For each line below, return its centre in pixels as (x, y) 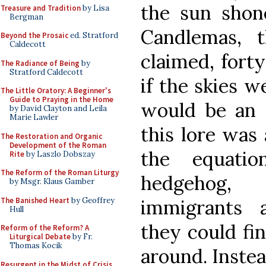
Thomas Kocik (36, 246)
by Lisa (95, 8)
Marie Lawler (34, 117)
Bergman (26, 17)
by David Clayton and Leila (58, 108)
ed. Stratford (93, 35)
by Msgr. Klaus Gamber (52, 181)
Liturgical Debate (40, 237)
